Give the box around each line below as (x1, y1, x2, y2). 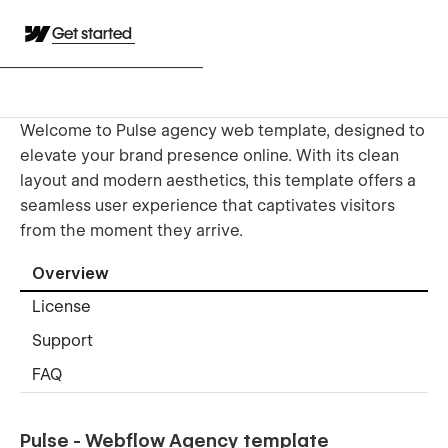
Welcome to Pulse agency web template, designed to (20, 120, 425, 140)
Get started (52, 24, 135, 43)
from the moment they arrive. (20, 220, 243, 240)
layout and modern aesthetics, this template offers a (20, 170, 416, 190)
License (32, 297, 91, 317)
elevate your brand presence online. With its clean (20, 145, 399, 165)
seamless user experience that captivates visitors (20, 195, 395, 215)
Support (32, 331, 93, 351)
